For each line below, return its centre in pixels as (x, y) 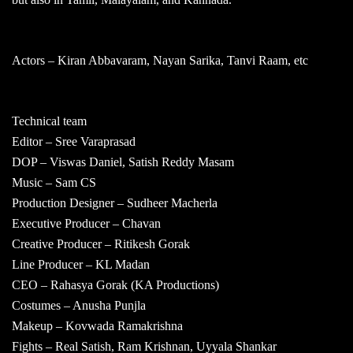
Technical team (49, 121)
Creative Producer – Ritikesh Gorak (101, 243)
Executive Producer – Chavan (86, 223)
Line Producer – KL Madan (81, 264)
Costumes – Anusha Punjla (79, 305)
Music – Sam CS (54, 182)
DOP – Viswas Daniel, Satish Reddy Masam (123, 162)
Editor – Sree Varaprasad (74, 141)
